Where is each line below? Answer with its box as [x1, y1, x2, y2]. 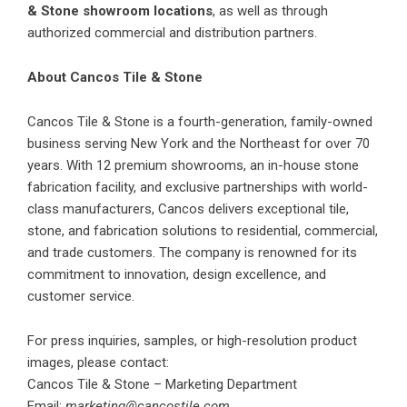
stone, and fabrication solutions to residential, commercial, [27, 222, 378, 239]
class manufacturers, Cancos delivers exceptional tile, [27, 200, 349, 217]
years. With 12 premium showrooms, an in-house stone [27, 156, 359, 174]
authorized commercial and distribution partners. [27, 24, 317, 41]
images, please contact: [27, 353, 169, 371]
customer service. [27, 287, 134, 304]
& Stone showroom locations [27, 2, 213, 19]
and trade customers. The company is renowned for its [27, 243, 357, 261]
